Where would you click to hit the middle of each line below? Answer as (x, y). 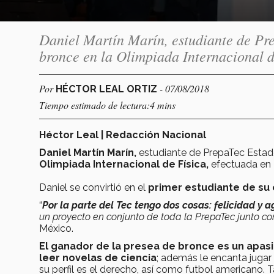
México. (56, 228)
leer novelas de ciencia (98, 257)
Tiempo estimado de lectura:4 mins (107, 105)
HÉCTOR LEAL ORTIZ (108, 89)
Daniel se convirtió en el (94, 187)
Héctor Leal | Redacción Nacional (123, 135)
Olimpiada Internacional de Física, (125, 164)
